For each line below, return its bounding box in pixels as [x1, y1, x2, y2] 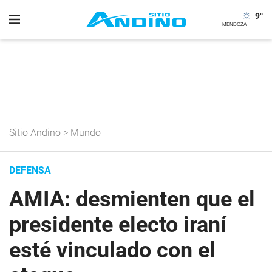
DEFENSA [9, 165, 51, 176]
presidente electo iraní [9, 212, 226, 237]
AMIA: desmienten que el [9, 186, 255, 212]
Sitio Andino [9, 127, 61, 138]
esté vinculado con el [9, 237, 216, 263]
